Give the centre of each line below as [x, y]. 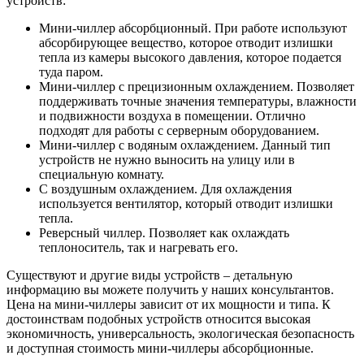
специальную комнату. [102, 175]
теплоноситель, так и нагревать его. [139, 248]
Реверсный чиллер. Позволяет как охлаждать [164, 233]
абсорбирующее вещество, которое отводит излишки [186, 43]
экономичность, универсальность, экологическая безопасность [180, 334]
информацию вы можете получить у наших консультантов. [170, 290]
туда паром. [71, 72]
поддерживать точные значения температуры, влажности [198, 102]
